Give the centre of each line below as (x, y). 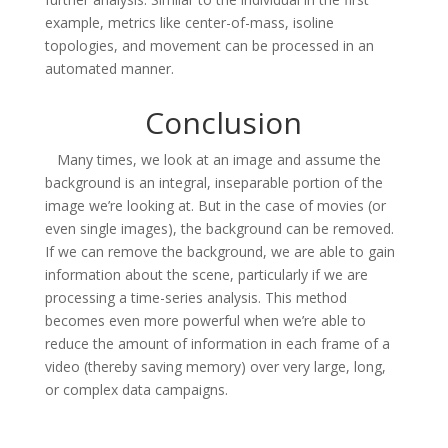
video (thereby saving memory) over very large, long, (215, 367)
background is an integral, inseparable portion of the (213, 183)
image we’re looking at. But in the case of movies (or (215, 206)
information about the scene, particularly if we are (206, 275)
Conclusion (224, 123)
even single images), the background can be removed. (219, 229)
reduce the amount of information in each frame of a (217, 344)
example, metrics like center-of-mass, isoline (189, 23)
